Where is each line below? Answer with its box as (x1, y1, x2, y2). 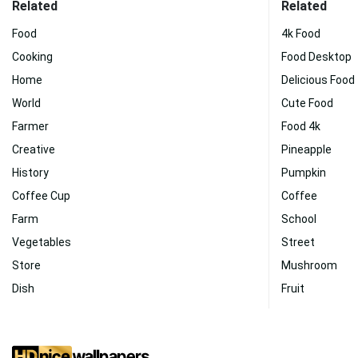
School (281, 213, 316, 225)
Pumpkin (281, 166, 326, 179)
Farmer (12, 120, 49, 133)
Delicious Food (281, 74, 355, 86)
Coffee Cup (12, 189, 70, 202)
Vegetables (12, 236, 71, 249)
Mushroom (281, 259, 337, 272)
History (12, 166, 49, 179)
